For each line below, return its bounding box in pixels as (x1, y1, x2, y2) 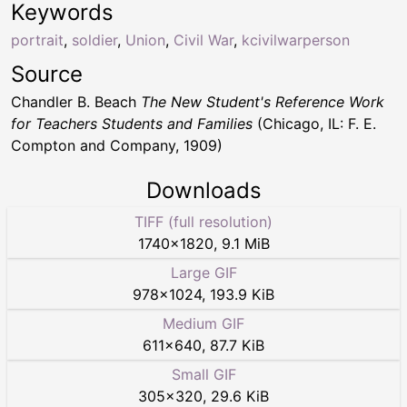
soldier (72, 31, 117, 50)
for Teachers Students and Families (11, 114, 253, 134)
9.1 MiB (221, 234, 270, 253)
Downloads (145, 177, 262, 204)
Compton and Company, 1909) (11, 136, 223, 155)
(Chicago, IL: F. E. (253, 114, 376, 134)
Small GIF (171, 365, 236, 384)
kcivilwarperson (242, 31, 350, 50)
